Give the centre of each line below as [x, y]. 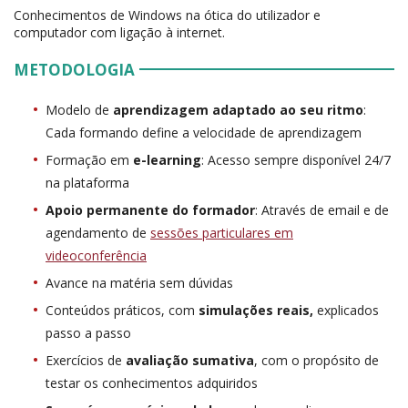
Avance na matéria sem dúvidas [139, 283]
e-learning [167, 160]
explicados [348, 311]
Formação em [89, 160]
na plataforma [87, 183]
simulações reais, [258, 311]
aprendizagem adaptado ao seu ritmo [238, 110]
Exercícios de [86, 361]
